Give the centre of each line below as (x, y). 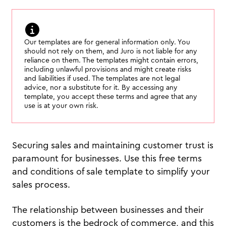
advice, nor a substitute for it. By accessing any (101, 88)
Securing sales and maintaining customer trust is (113, 145)
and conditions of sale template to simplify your (111, 172)
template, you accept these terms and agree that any (111, 97)
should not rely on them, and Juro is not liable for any (111, 51)
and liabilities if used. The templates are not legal (102, 79)
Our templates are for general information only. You (107, 42)
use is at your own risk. (61, 106)
